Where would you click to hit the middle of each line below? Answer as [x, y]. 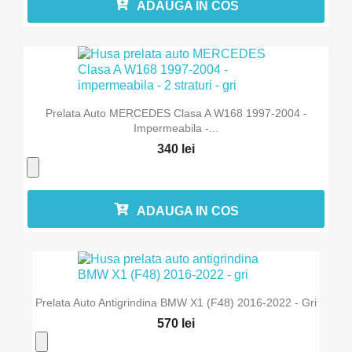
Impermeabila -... [176, 128]
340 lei [176, 148]
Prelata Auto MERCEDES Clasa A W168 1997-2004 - [176, 113]
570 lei [176, 324]
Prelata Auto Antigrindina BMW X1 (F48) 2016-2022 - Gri [176, 303]
